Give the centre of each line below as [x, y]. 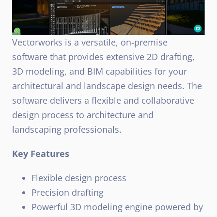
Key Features [41, 153]
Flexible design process [79, 178]
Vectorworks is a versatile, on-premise [90, 42]
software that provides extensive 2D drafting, [103, 56]
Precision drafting [68, 192]
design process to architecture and [83, 115]
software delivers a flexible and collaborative [103, 100]
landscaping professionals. [67, 129]
